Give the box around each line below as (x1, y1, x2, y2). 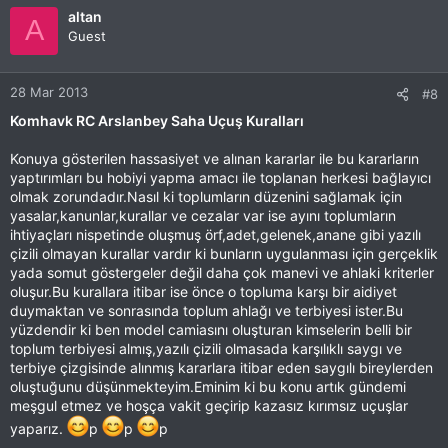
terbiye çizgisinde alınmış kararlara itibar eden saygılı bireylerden (10, 358, 433, 376)
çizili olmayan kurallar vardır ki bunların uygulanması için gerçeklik (10, 244, 438, 262)
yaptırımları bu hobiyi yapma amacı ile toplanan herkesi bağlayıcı (10, 168, 431, 186)
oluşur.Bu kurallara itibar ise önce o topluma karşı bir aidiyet (10, 282, 397, 300)
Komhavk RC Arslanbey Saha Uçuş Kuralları (10, 111, 304, 129)
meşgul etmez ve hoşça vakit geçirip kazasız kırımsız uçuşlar (10, 396, 408, 414)
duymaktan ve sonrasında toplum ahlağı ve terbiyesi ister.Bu (10, 301, 403, 319)
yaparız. (10, 419, 67, 437)
